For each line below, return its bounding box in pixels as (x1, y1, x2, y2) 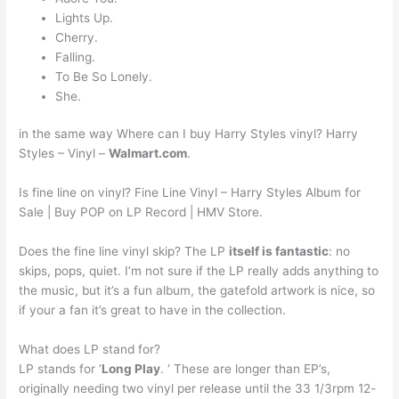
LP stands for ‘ (19, 362, 102, 377)
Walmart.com (109, 146, 188, 161)
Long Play (102, 362, 161, 377)
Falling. (55, 49, 96, 64)
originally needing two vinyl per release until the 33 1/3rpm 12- (19, 381, 377, 396)
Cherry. (55, 29, 99, 45)
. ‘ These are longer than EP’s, (160, 362, 331, 377)
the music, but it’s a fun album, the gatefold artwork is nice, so (19, 283, 376, 298)
